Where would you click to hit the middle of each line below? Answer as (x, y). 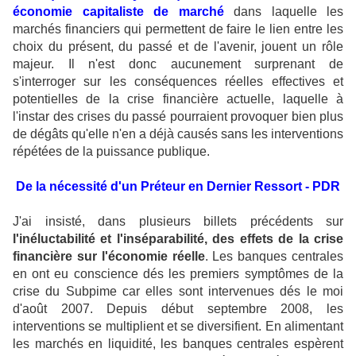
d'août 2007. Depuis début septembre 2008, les (178, 309)
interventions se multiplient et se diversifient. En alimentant (178, 326)
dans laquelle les (283, 12)
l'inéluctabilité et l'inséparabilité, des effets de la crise (178, 239)
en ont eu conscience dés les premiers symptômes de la (178, 274)
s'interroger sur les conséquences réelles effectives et (178, 81)
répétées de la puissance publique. (111, 151)
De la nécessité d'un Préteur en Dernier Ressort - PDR (178, 186)
